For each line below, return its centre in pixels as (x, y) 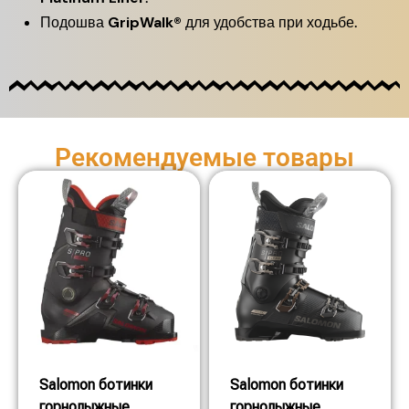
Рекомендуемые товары (204, 157)
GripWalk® (145, 22)
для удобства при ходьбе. (269, 22)
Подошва (74, 22)
